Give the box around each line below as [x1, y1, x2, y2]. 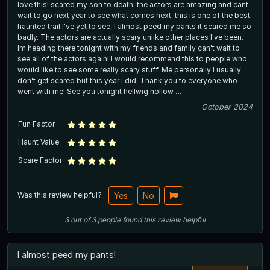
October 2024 [201, 102, 253, 111]
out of [69, 215, 92, 224]
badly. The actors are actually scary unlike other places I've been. [17, 32, 243, 42]
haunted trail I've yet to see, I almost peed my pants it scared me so [17, 21, 251, 31]
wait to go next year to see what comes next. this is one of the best [17, 10, 250, 20]
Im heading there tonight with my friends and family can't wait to [17, 43, 240, 52]
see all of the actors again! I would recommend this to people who [17, 54, 247, 63]
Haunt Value [18, 137, 59, 146]
